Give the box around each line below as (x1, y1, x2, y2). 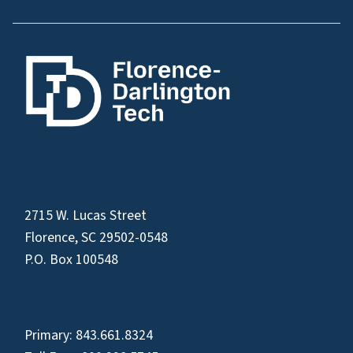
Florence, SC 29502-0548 (24, 227, 168, 247)
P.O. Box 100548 (24, 249, 118, 269)
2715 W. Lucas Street (24, 205, 147, 225)
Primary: (24, 325, 76, 345)
